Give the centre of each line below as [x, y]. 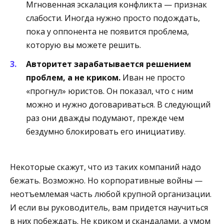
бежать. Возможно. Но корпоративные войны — [106, 180]
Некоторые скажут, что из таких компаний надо [105, 167]
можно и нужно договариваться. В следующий [118, 105]
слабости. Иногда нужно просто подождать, [113, 18]
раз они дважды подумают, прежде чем [105, 118]
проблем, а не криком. [73, 78]
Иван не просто [153, 78]
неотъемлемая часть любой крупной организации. [111, 194]
